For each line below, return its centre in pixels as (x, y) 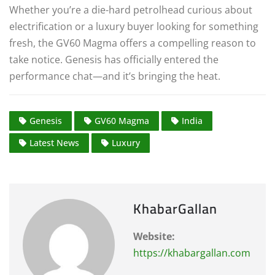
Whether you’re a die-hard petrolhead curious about (131, 10)
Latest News (54, 142)
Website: (154, 236)
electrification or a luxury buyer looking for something (134, 26)
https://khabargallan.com (192, 253)
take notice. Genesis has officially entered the (114, 59)
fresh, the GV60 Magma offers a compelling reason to (133, 43)
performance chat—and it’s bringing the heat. (115, 76)
